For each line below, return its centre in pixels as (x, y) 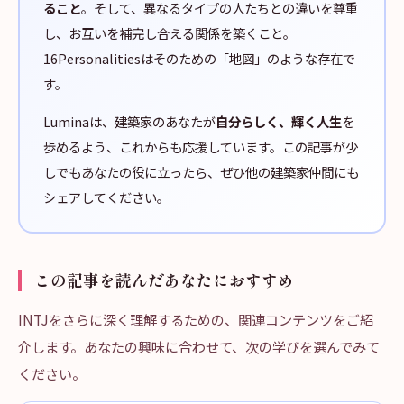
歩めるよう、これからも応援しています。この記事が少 (201, 147)
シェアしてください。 (106, 197)
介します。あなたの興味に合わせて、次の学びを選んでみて (199, 346)
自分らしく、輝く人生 (279, 121)
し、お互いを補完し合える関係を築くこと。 (170, 33)
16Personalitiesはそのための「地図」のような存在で (199, 58)
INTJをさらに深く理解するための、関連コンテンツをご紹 (196, 319)
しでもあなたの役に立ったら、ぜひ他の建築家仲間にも (201, 172)
